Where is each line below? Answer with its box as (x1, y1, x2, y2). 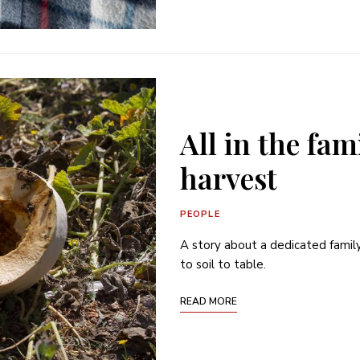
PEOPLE (180, 207, 220, 220)
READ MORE (180, 294, 237, 308)
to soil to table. (180, 256, 266, 272)
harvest (180, 157, 277, 197)
